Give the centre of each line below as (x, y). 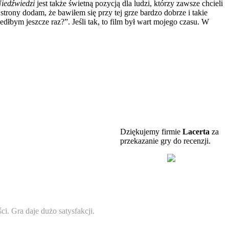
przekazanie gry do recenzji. (165, 141)
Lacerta (196, 131)
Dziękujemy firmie (151, 131)
